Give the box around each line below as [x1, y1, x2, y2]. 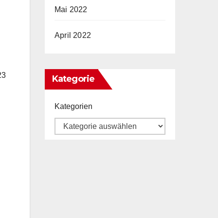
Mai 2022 [54, 5, 88, 14]
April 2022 [54, 31, 91, 39]
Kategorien [54, 102, 92, 110]
